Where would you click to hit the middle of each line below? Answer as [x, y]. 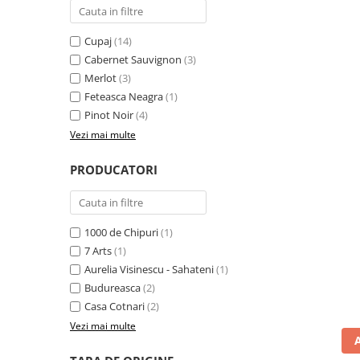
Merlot [100, 78]
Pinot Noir [109, 115]
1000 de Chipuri [121, 232]
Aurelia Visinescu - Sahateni [149, 269]
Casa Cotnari [115, 306]
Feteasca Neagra [124, 96]
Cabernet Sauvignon [133, 59]
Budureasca [112, 288]
